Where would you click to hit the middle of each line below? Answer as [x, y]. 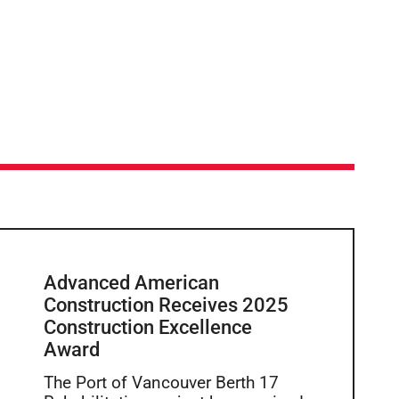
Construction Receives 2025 [166, 305]
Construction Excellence [147, 327]
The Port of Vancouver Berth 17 [161, 383]
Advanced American [131, 282]
